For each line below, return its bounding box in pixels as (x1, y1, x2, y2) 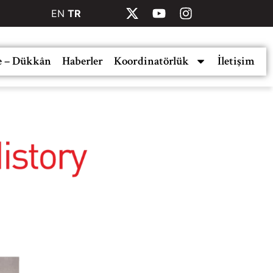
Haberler (62, 53, 103, 69)
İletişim (217, 53, 255, 69)
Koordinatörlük (113, 53, 189, 69)
